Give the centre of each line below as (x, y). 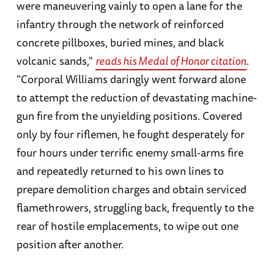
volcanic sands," (56, 61)
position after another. (70, 244)
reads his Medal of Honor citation (171, 61)
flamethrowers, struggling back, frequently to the (135, 208)
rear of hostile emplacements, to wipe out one (127, 226)
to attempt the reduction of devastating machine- (136, 98)
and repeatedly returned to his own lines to (120, 171)
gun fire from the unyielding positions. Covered (129, 116)
